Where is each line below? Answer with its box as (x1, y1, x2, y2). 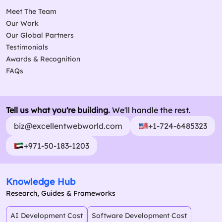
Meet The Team (6, 7, 56, 16)
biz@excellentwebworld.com (14, 121, 122, 131)
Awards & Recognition (6, 55, 80, 64)
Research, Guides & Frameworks (6, 189, 115, 198)
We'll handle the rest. (110, 105, 191, 115)
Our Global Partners (6, 31, 74, 40)
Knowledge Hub (6, 176, 75, 188)
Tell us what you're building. (6, 105, 110, 115)
